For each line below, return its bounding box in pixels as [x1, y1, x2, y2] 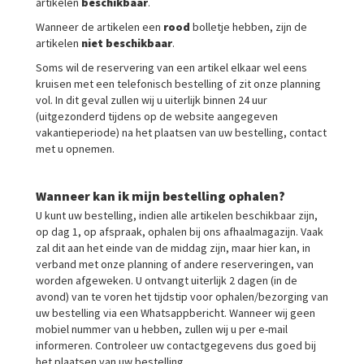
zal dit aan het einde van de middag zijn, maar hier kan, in [36, 240, 310, 255]
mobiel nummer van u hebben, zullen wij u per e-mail [36, 322, 288, 336]
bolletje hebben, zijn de [190, 19, 307, 34]
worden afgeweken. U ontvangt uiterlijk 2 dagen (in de [36, 273, 297, 288]
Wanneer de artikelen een [36, 19, 163, 34]
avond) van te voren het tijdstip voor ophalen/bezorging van [36, 289, 328, 304]
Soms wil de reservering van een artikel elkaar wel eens [36, 60, 307, 75]
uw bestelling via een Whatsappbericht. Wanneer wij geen [36, 305, 315, 320]
